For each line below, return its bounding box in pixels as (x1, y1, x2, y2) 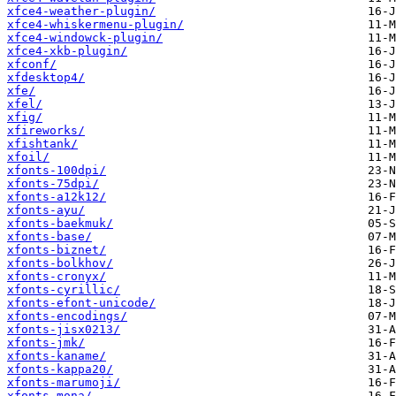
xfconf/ (7, 57, 57, 72)
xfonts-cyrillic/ (7, 283, 120, 297)
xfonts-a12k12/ (7, 190, 106, 204)
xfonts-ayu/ (7, 203, 85, 217)
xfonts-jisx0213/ (7, 323, 120, 337)
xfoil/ (7, 150, 49, 164)
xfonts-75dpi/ (7, 177, 99, 191)
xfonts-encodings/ (7, 309, 127, 324)
